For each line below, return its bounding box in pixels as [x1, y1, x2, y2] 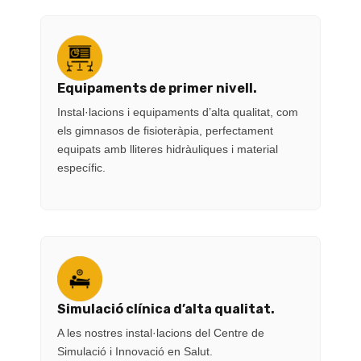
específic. [57, 160, 106, 174]
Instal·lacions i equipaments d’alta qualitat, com [57, 105, 298, 118]
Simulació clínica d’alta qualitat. [57, 301, 275, 317]
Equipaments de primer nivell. [57, 80, 257, 96]
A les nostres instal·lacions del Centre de [57, 326, 264, 339]
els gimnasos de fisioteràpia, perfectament [57, 123, 273, 137]
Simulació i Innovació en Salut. [57, 344, 213, 358]
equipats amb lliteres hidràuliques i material [57, 142, 278, 156]
